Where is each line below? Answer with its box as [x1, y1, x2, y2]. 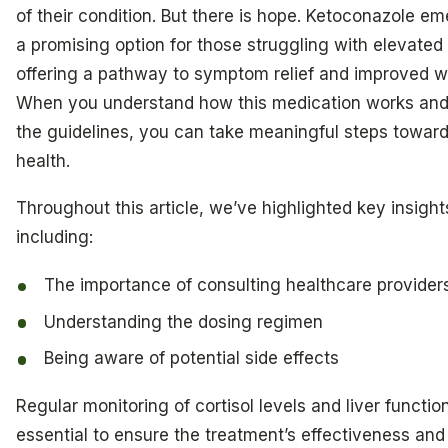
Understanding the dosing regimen [44, 311, 324, 332]
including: [16, 227, 93, 248]
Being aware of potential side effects [44, 348, 340, 369]
